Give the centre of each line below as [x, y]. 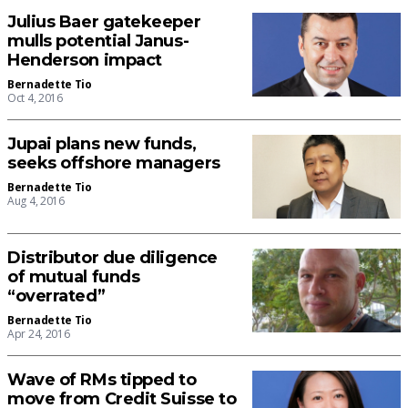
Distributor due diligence [112, 258]
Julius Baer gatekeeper [104, 22]
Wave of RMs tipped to [102, 380]
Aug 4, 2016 [36, 201]
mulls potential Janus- [98, 41]
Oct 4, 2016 [35, 98]
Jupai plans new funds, [102, 144]
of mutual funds [74, 277]
